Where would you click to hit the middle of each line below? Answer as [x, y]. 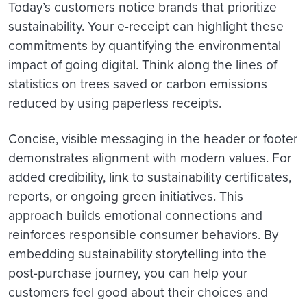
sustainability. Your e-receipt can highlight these [146, 27]
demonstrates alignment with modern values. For [150, 158]
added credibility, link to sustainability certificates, [150, 177]
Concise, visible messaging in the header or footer [153, 139]
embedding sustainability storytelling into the [137, 254]
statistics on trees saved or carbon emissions [138, 84]
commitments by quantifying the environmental [145, 46]
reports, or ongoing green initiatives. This [126, 197]
